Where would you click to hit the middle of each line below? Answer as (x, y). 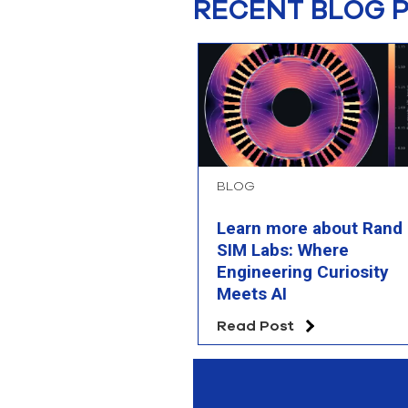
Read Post (255, 326)
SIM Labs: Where (283, 250)
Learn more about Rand (310, 229)
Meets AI (252, 294)
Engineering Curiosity (303, 272)
